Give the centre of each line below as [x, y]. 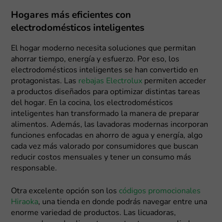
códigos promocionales [160, 191]
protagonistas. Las [45, 81]
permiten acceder [174, 81]
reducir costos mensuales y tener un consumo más [101, 157]
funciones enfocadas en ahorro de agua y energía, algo [107, 136]
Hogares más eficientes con [71, 15]
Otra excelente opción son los [65, 191]
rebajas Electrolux [111, 81]
